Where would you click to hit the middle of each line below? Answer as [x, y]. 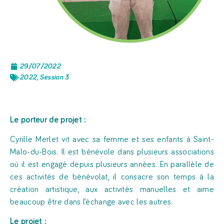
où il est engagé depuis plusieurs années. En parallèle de [112, 165]
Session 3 [54, 77]
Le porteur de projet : [48, 120]
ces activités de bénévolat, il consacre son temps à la [112, 177]
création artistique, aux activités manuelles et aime [112, 190]
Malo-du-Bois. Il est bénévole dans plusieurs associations [112, 152]
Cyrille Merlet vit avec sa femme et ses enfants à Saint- [112, 140]
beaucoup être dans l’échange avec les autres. [91, 202]
